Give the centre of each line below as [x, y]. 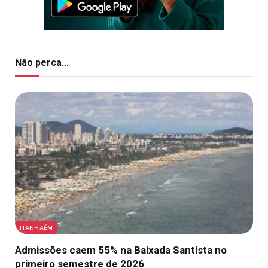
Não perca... [42, 62]
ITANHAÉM [36, 227]
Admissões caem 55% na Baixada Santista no [121, 250]
